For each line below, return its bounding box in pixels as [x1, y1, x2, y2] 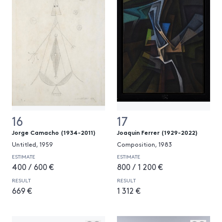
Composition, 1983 [117, 140, 172, 148]
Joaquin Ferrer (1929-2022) [117, 128, 198, 136]
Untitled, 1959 [12, 140, 53, 148]
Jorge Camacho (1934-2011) [12, 128, 96, 136]
